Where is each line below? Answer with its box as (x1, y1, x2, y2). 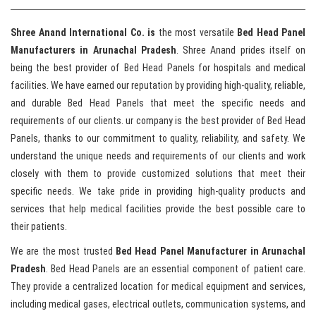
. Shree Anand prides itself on (176, 44, 305, 56)
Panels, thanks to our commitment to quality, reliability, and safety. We (11, 133, 305, 145)
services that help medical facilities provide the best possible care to (11, 203, 305, 215)
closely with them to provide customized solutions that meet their (11, 168, 305, 180)
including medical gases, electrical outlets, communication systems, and (11, 298, 305, 310)
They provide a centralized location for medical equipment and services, (11, 281, 305, 293)
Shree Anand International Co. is (11, 27, 155, 39)
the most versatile (155, 27, 237, 39)
